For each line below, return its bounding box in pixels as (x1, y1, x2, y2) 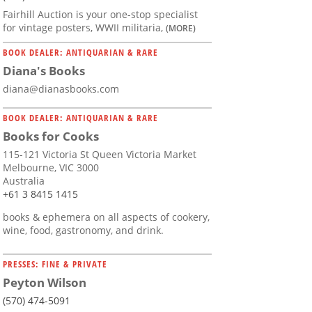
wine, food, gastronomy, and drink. (3, 224, 164, 237)
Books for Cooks (3, 128, 99, 145)
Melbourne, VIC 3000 (3, 161, 99, 175)
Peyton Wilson (3, 274, 86, 291)
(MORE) (166, 22, 196, 34)
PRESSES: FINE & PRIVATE (3, 258, 107, 271)
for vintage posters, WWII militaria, (3, 21, 166, 35)
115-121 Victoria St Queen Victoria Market (3, 148, 196, 162)
